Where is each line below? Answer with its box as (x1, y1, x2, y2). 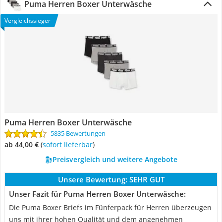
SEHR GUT (129, 174, 165, 184)
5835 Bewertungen (51, 129, 106, 138)
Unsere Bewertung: (57, 174, 127, 184)
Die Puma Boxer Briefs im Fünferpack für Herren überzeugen (9, 203, 212, 212)
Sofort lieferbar (46, 140, 93, 149)
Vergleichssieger (4, 16, 51, 25)
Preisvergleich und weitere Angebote (52, 155, 177, 164)
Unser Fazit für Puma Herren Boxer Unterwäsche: (9, 189, 186, 199)
